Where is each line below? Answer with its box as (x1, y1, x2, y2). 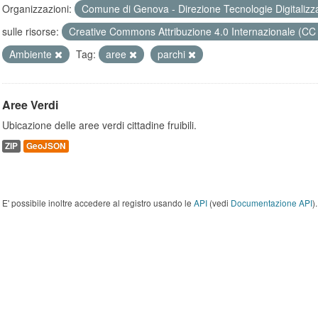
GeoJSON (26, 140, 66, 152)
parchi (158, 47, 188, 61)
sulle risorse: (2, 24, 59, 38)
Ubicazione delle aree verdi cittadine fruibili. (2, 118, 197, 132)
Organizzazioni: (2, 1, 72, 16)
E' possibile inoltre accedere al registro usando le (2, 197, 194, 209)
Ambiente (9, 47, 55, 61)
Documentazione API (231, 197, 312, 209)
